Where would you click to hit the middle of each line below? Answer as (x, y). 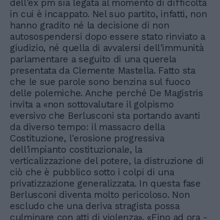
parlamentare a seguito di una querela (93, 59)
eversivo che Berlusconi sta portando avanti (105, 115)
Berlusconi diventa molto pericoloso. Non (100, 194)
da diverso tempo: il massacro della (87, 127)
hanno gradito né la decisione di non (90, 25)
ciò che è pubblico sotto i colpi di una (92, 172)
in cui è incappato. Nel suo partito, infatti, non (109, 14)
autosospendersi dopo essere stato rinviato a (108, 36)
